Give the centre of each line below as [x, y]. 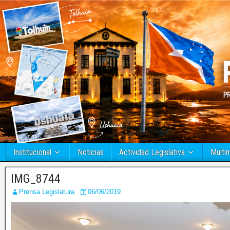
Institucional [32, 152]
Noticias [90, 152]
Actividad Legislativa [152, 152]
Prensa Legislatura [47, 192]
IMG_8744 [36, 179]
